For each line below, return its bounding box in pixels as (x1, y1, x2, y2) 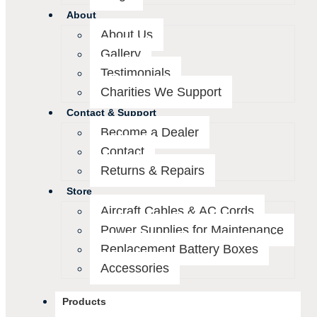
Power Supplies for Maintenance (100, 223, 284, 237)
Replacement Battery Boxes (100, 242, 258, 256)
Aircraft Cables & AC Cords (100, 204, 254, 218)
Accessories (100, 261, 169, 275)
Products (62, 296, 106, 307)
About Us (100, 28, 153, 42)
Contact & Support (67, 107, 156, 118)
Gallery (100, 47, 141, 61)
